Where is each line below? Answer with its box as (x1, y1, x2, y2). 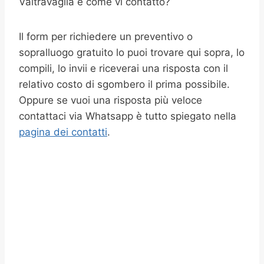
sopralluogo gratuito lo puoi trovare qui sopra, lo (19, 47, 245, 58)
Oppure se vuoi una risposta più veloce (19, 94, 202, 106)
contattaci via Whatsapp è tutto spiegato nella (19, 110, 236, 122)
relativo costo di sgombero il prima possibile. (19, 78, 230, 90)
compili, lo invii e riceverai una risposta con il (19, 62, 228, 74)
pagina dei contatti (19, 126, 107, 138)
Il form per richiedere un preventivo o (19, 31, 193, 42)
